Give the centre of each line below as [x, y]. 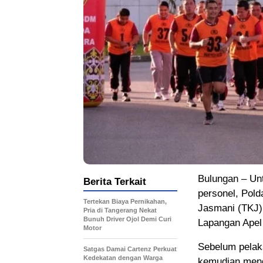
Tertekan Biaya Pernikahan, [125, 202]
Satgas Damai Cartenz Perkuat [130, 249]
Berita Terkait [115, 182]
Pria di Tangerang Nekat [120, 210]
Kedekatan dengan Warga [123, 258]
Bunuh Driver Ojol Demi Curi [127, 219]
